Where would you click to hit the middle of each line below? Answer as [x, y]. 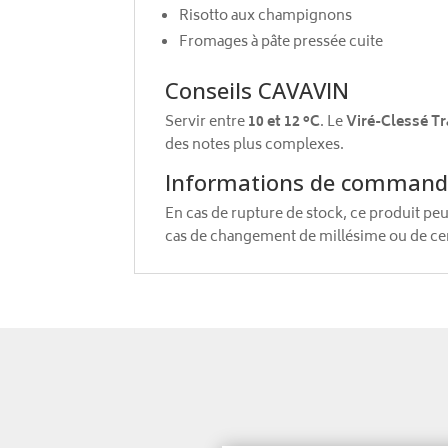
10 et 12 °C [284, 122]
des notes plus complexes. [255, 145]
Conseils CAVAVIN [257, 89]
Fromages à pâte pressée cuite [281, 42]
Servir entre [207, 122]
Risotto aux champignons [266, 16]
